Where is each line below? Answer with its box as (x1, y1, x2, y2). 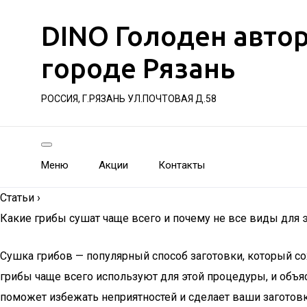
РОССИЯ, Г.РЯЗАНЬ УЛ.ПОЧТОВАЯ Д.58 (41, 93, 217, 104)
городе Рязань (41, 53, 235, 84)
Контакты (158, 159, 205, 171)
